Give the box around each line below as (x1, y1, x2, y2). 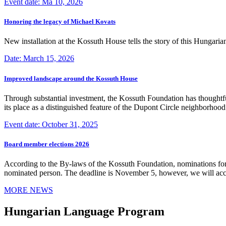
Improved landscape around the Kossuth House (4, 74, 138, 82)
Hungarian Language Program (4, 204, 164, 218)
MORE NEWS (4, 186, 53, 195)
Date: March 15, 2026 (4, 54, 74, 63)
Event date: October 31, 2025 (4, 120, 98, 129)
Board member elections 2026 (4, 140, 89, 148)
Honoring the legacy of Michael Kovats (4, 18, 116, 26)
